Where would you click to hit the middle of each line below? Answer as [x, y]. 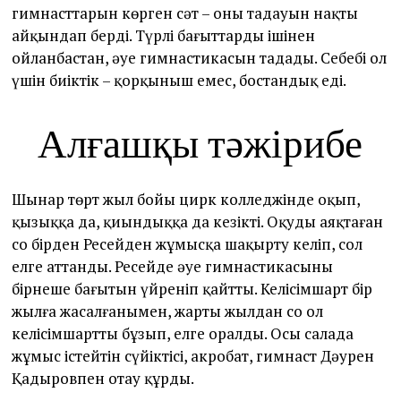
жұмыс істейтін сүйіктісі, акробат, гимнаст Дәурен [193, 355]
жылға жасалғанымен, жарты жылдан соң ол [168, 311]
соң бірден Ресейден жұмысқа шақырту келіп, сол [188, 243]
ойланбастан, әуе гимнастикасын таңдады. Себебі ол [200, 57]
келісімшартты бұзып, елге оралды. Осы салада [183, 333]
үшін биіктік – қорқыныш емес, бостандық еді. [179, 80]
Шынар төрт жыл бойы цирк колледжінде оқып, [186, 199]
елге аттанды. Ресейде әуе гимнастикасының [173, 266]
